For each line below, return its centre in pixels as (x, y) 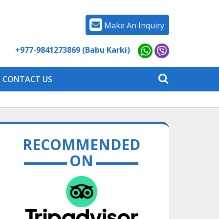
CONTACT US (27, 79)
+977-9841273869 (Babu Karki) (73, 50)
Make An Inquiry (134, 25)
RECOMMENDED (81, 145)
